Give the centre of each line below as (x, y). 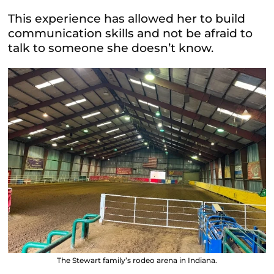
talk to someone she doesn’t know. (111, 48)
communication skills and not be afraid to (131, 34)
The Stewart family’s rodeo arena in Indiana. (137, 260)
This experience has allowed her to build (127, 19)
